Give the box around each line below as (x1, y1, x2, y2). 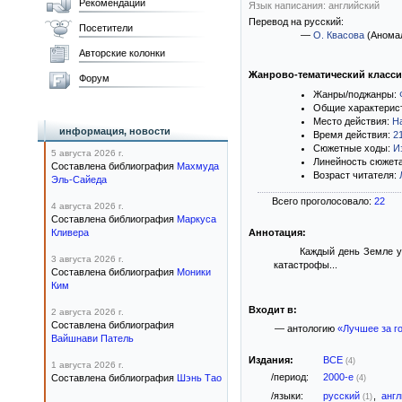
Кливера (51, 227, 89, 238)
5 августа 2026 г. (51, 148, 124, 158)
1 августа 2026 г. (51, 360, 124, 370)
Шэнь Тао (177, 372, 222, 383)
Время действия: (313, 129, 393, 140)
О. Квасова (313, 30, 364, 40)
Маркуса (177, 214, 216, 224)
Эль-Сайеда (51, 174, 107, 185)
